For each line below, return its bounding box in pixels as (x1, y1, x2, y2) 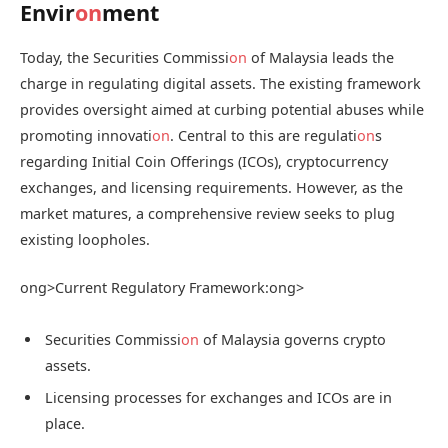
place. (45, 414, 85, 434)
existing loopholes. (20, 229, 150, 249)
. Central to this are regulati (170, 125, 357, 145)
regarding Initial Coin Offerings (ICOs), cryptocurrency (20, 151, 388, 171)
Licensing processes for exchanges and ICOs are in (45, 388, 392, 408)
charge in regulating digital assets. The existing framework (20, 73, 421, 93)
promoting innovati (20, 125, 152, 145)
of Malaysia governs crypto (199, 329, 386, 349)
